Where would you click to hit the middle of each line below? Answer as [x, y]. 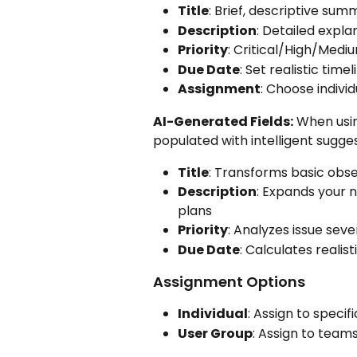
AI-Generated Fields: [223, 121]
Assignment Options [229, 282]
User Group [215, 333]
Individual [213, 314]
